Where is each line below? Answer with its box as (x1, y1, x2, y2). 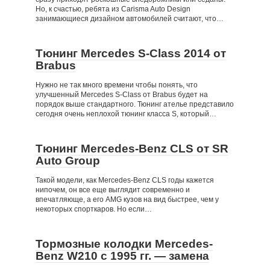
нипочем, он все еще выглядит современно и (36, 186, 190, 194)
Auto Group (36, 154, 100, 167)
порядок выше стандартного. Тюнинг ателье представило (36, 100, 234, 108)
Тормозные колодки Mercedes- (36, 237, 213, 250)
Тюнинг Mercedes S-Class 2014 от (36, 47, 226, 60)
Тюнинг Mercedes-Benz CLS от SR (36, 142, 228, 155)
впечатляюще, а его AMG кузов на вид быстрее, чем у (36, 195, 219, 204)
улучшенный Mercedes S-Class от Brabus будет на (36, 90, 208, 99)
